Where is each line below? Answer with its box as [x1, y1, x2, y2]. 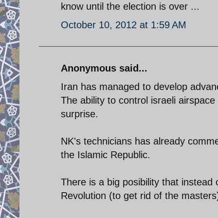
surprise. [61, 108, 98, 119]
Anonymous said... [61, 62, 147, 73]
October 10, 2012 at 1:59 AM [61, 19, 186, 30]
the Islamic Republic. [61, 149, 150, 160]
